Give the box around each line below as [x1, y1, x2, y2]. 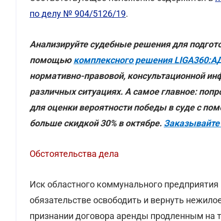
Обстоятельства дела [30, 148, 119, 159]
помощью [30, 55, 74, 65]
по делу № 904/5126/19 [30, 8, 126, 19]
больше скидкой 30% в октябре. [30, 118, 164, 128]
